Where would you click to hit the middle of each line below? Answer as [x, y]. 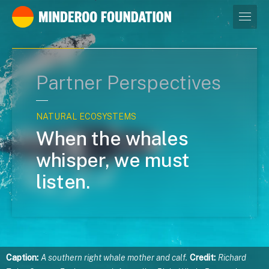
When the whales [112, 138]
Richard [232, 258]
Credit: [203, 258]
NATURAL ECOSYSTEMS [86, 116]
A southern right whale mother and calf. [114, 258]
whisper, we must [113, 160]
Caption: [22, 258]
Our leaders [50, 19]
